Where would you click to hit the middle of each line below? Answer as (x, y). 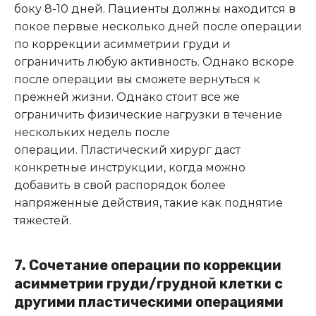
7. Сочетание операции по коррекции (148, 265)
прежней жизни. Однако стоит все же (127, 97)
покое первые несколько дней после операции (158, 26)
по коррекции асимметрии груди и (122, 44)
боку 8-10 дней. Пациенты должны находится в (155, 8)
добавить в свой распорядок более (120, 185)
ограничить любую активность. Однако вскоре (154, 61)
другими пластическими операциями (149, 302)
